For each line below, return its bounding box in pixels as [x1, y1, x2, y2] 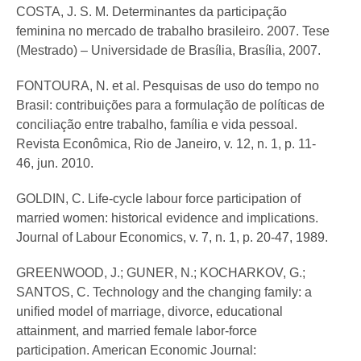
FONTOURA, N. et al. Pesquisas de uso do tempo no [16, 79, 319, 93]
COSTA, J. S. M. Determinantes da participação [16, 5, 287, 19]
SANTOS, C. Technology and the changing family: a [16, 285, 312, 300]
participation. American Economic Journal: [16, 343, 256, 358]
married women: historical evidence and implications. [16, 211, 318, 226]
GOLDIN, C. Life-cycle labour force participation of [16, 192, 301, 206]
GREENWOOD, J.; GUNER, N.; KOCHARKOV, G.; [16, 266, 305, 280]
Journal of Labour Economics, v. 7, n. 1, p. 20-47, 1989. [16, 230, 328, 245]
